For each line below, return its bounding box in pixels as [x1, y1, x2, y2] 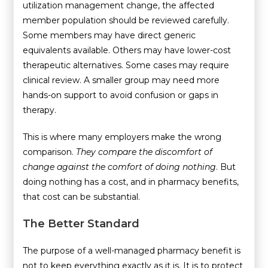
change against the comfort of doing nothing [23, 161, 217, 172]
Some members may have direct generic [23, 29, 196, 41]
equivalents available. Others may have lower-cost [23, 44, 232, 56]
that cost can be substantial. [23, 191, 141, 202]
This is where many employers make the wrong [23, 131, 222, 142]
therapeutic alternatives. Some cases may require [23, 59, 230, 71]
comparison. [23, 146, 77, 157]
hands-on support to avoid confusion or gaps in [23, 89, 219, 100]
